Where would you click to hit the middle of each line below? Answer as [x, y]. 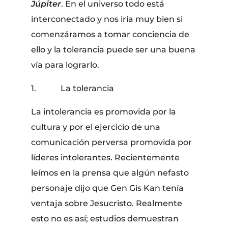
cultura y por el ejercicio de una [96, 127]
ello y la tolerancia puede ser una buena [113, 49]
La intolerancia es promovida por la [104, 111]
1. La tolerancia [73, 88]
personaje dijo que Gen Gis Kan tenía [108, 188]
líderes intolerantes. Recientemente [106, 157]
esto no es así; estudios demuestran [105, 218]
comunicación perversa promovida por [112, 142]
